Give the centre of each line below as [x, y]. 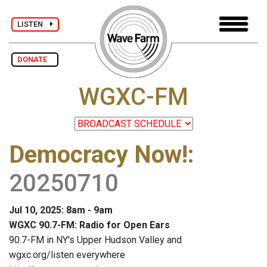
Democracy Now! [98, 155]
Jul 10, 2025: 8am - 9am [61, 210]
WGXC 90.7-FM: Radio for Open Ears [89, 225]
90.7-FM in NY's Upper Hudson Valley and [95, 240]
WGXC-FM [133, 97]
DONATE [35, 59]
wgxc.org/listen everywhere [67, 255]
